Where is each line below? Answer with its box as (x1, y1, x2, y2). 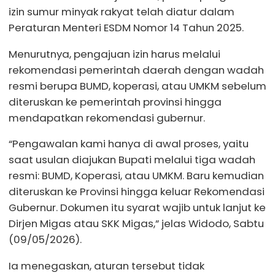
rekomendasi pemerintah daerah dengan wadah (9, 62, 264, 77)
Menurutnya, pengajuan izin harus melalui (9, 46, 220, 61)
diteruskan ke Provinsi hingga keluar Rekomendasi (9, 184, 265, 199)
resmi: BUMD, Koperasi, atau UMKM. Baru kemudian (9, 168, 264, 184)
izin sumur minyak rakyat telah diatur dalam (9, 4, 234, 19)
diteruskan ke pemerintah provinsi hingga (9, 94, 222, 109)
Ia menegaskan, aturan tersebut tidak (9, 258, 204, 274)
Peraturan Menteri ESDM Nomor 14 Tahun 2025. (9, 20, 244, 35)
